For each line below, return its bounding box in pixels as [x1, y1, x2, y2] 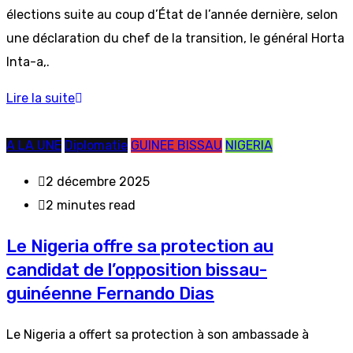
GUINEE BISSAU [131, 138, 222, 153]
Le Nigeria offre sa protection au [6, 236, 273, 257]
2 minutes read [46, 198, 136, 213]
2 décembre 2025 [46, 174, 150, 189]
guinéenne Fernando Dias [6, 283, 214, 304]
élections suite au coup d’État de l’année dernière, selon [6, 7, 338, 22]
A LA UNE [6, 138, 61, 153]
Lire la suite [6, 91, 75, 106]
